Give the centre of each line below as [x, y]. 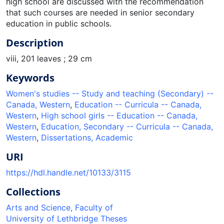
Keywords [30, 77]
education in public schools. [59, 23]
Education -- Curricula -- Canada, [138, 104]
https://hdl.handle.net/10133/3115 [68, 172]
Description [35, 42]
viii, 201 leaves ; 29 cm [49, 58]
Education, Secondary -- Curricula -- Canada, [127, 126]
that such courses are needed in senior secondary [100, 12]
